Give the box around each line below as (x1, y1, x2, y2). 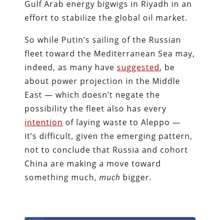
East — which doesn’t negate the (25, 89, 161, 100)
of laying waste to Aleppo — (63, 116, 181, 128)
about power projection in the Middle (25, 75, 181, 86)
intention (25, 116, 63, 128)
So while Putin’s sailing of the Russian (25, 34, 182, 45)
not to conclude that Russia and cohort (25, 144, 189, 155)
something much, (25, 171, 100, 183)
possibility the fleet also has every (25, 103, 167, 114)
